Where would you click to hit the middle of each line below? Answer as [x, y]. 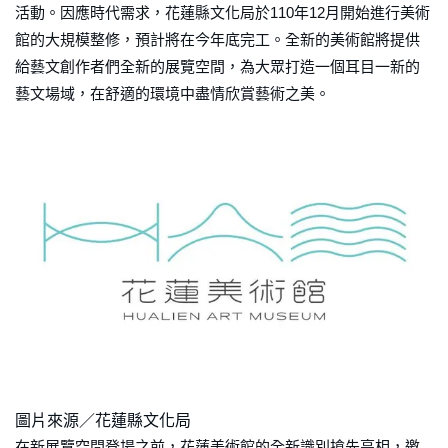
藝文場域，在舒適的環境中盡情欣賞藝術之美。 [172, 94]
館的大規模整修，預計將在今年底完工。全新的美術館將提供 [217, 40]
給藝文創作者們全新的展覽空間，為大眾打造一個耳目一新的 [217, 67]
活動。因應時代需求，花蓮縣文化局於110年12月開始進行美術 [222, 13]
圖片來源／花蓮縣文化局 [103, 420]
